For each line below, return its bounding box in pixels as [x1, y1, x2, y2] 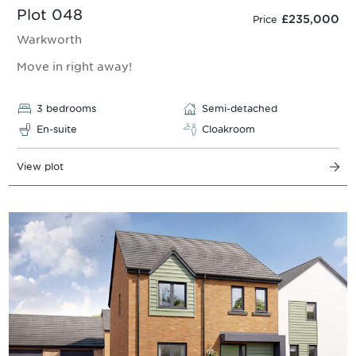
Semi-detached [202, 103, 277, 115]
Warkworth [17, 31, 82, 47]
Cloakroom [202, 123, 255, 136]
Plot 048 [17, 5, 83, 24]
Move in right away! [17, 59, 132, 75]
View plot [17, 161, 64, 173]
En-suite [37, 123, 77, 136]
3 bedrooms [37, 103, 96, 115]
